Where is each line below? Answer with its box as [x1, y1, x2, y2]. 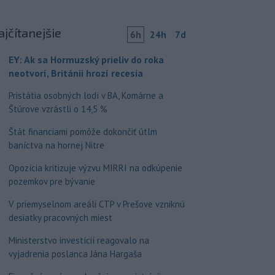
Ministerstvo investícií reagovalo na [8, 234, 149, 246]
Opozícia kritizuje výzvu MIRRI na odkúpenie [8, 162, 182, 174]
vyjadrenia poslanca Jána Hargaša [8, 248, 142, 260]
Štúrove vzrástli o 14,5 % [8, 103, 107, 115]
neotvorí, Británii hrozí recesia [8, 67, 143, 79]
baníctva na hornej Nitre [8, 139, 104, 151]
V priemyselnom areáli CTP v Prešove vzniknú [8, 198, 185, 210]
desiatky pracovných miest [8, 212, 112, 223]
